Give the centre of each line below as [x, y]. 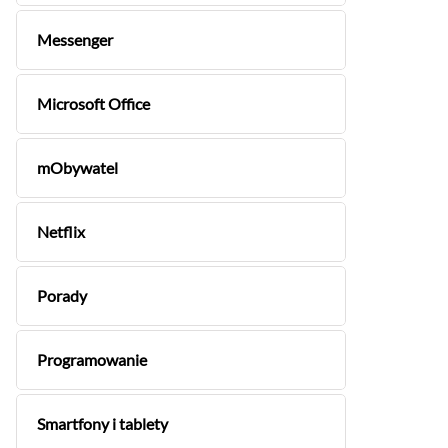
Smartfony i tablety [102, 423]
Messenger [75, 39]
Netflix [61, 231]
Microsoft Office [93, 103]
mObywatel [77, 167]
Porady [62, 295]
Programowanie [92, 359]
